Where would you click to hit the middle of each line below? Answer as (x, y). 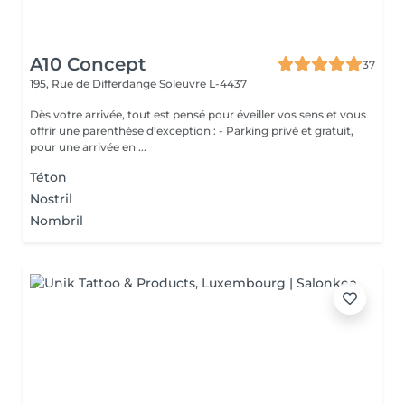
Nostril (51, 199)
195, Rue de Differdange (94, 84)
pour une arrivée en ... (88, 147)
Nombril (57, 221)
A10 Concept (88, 64)
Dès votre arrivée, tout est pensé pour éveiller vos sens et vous (198, 114)
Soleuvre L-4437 (203, 84)
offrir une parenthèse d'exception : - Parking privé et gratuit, (124, 131)
